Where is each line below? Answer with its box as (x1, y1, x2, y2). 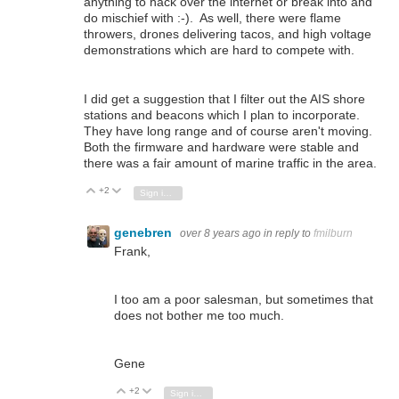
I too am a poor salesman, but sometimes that (114, 292, 373, 307)
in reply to (264, 226, 313, 240)
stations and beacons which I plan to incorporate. (84, 107, 363, 122)
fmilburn (313, 226, 353, 240)
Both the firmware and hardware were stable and (84, 139, 359, 154)
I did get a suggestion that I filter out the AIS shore (84, 91, 365, 106)
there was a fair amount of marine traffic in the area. (84, 155, 377, 170)
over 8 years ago (180, 226, 261, 240)
